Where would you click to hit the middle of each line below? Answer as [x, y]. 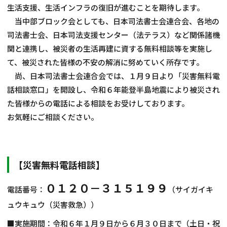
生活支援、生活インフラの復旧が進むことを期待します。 [106, 7]
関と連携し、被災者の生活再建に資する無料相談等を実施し [110, 48]
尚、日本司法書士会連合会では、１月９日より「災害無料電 [113, 75]
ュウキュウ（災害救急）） [53, 204]
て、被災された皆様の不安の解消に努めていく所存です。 [105, 62]
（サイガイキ [191, 189]
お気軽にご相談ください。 [53, 117]
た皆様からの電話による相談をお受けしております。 [98, 103]
